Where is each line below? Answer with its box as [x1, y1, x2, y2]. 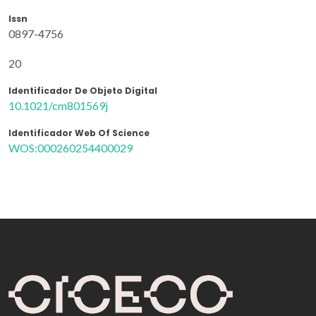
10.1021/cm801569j [8, 98, 108, 112]
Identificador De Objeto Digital [8, 84, 157, 97]
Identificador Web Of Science [8, 126, 150, 139]
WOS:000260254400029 [8, 140, 133, 154]
